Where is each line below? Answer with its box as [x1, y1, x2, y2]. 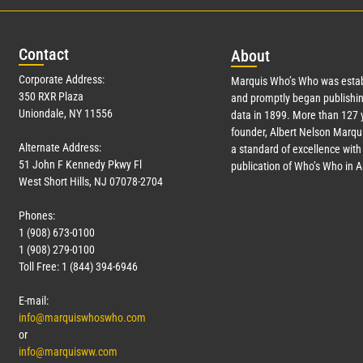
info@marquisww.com [19, 345, 117, 359]
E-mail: [19, 294, 49, 308]
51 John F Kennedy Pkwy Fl [19, 158, 142, 172]
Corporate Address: [19, 73, 105, 87]
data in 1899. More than [230, 109, 341, 122]
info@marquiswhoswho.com [19, 311, 146, 325]
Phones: [19, 209, 55, 223]
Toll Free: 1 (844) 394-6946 [19, 260, 138, 274]
